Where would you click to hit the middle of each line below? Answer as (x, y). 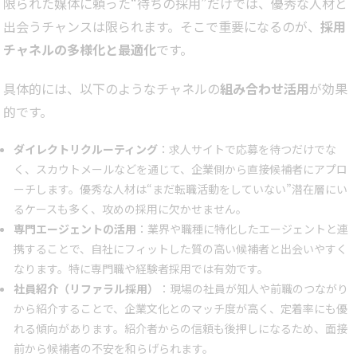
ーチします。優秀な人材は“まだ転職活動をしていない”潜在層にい (180, 189)
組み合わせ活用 (265, 89)
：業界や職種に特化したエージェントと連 (242, 229)
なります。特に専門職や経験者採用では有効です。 (141, 269)
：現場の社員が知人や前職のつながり (253, 289)
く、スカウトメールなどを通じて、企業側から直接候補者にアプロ (180, 169)
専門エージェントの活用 (75, 229)
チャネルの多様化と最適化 (80, 50)
